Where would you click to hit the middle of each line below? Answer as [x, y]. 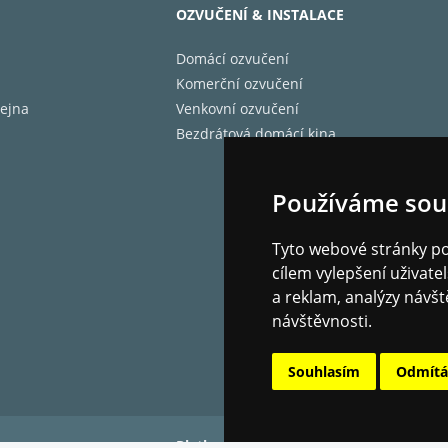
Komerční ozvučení [239, 83]
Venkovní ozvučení [237, 108]
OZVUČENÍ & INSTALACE [260, 14]
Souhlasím [324, 371]
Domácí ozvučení [232, 58]
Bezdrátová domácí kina [256, 133]
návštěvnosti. [322, 321]
